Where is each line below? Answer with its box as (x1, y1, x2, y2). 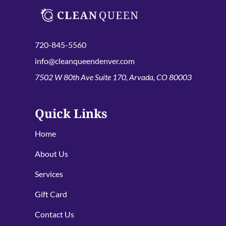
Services (34, 169, 63, 179)
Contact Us (34, 209, 74, 219)
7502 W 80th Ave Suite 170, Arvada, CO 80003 (34, 72, 192, 82)
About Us (34, 149, 68, 159)
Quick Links (34, 105, 107, 122)
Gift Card (34, 189, 67, 199)
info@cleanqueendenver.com (34, 56, 135, 66)
